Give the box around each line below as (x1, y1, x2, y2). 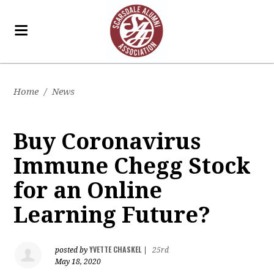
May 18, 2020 (55, 257, 102, 266)
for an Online (13, 177, 163, 204)
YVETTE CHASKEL (89, 244, 142, 254)
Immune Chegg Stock (13, 153, 251, 179)
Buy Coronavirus (13, 128, 201, 155)
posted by (55, 246, 90, 254)
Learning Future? (13, 202, 211, 228)
